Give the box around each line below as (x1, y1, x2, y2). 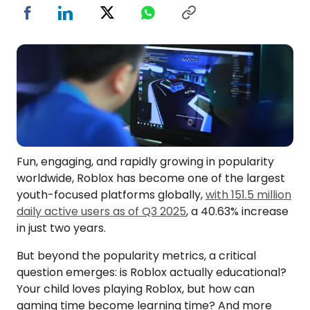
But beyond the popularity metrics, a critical (17, 248, 256, 264)
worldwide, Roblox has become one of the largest (17, 170, 285, 187)
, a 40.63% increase (186, 203, 289, 220)
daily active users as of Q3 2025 (17, 203, 186, 220)
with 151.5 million (206, 187, 291, 203)
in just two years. (17, 220, 109, 237)
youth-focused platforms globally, (17, 187, 206, 203)
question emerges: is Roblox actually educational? (17, 264, 286, 281)
